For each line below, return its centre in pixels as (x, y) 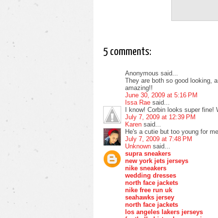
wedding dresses (151, 175)
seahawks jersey (150, 197)
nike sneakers (146, 168)
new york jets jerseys (157, 161)
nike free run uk (149, 190)
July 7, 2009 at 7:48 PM (159, 139)
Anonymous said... (152, 73)
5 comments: (127, 52)
